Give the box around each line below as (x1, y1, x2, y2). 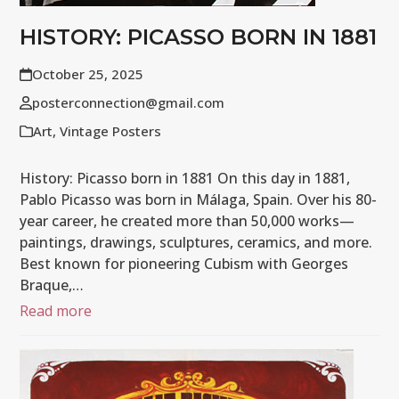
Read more (20, 301, 93, 322)
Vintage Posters (60, 122, 162, 141)
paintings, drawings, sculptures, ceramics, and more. (20, 232, 373, 253)
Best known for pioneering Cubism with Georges (20, 254, 349, 274)
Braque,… (20, 275, 85, 296)
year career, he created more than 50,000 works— (20, 211, 355, 232)
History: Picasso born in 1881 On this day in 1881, (20, 168, 351, 189)
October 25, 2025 (31, 65, 143, 84)
